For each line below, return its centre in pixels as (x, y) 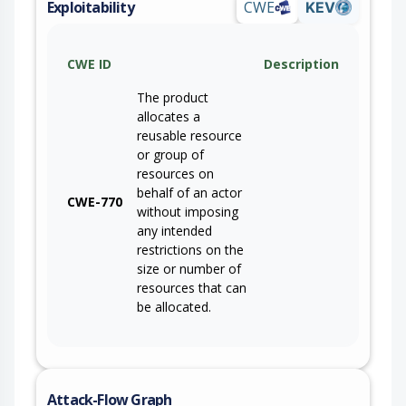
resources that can (192, 288)
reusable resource (189, 136)
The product (173, 98)
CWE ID (89, 64)
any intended (174, 231)
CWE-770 (95, 202)
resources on (175, 174)
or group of (170, 155)
